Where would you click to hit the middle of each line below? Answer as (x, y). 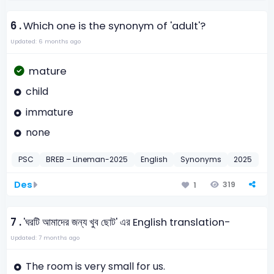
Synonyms (201, 159)
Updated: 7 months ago (45, 237)
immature (49, 112)
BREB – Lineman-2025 (87, 159)
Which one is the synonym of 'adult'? (115, 26)
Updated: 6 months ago (45, 42)
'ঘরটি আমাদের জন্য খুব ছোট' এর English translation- (127, 222)
